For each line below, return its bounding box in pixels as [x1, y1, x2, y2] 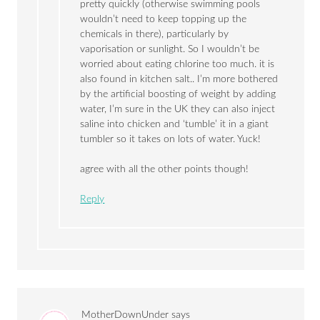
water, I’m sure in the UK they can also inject [80, 104, 276, 115]
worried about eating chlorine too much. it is [80, 59, 275, 70]
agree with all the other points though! [80, 164, 249, 175]
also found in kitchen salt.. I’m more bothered [80, 74, 279, 85]
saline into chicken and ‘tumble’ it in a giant [80, 119, 269, 130]
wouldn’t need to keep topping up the [80, 14, 247, 25]
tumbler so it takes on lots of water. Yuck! [80, 134, 261, 145]
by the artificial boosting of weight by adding [80, 89, 276, 100]
